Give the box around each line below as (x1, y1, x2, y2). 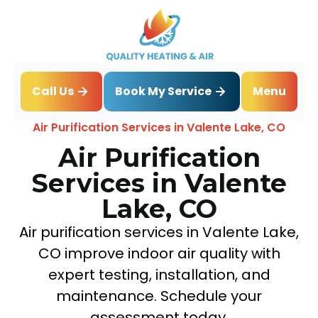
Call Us (32, 83, 74, 100)
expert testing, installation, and (48, 264, 270, 285)
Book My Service (115, 82, 212, 99)
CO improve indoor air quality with (38, 243, 280, 263)
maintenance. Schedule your (56, 285, 262, 306)
